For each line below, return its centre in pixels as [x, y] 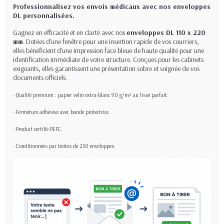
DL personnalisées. [44, 16]
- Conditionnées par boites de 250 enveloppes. [64, 146]
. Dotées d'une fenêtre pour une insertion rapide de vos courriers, [111, 42]
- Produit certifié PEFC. [38, 129]
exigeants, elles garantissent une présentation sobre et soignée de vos [106, 69]
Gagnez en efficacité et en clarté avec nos [70, 33]
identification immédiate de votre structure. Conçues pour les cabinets [108, 60]
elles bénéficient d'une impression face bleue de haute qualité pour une [108, 51]
